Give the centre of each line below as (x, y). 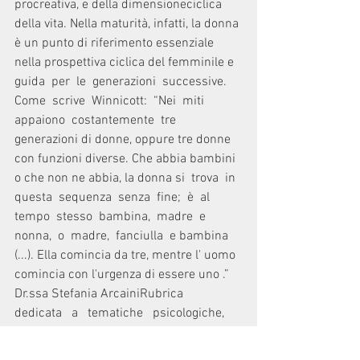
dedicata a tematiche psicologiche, (124, 313)
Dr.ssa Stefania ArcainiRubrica (104, 294)
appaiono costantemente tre (97, 121)
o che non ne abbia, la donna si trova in (128, 178)
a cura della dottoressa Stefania (120, 333)
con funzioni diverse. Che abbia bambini (127, 159)
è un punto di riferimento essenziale (116, 43)
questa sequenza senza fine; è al (115, 198)
